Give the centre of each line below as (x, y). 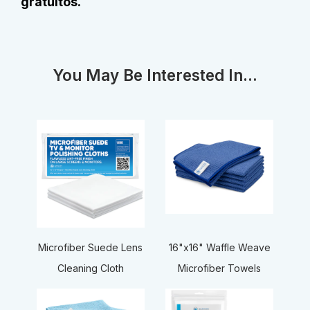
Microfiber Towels (220, 268)
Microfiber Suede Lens (91, 248)
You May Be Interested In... (155, 75)
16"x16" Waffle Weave (219, 248)
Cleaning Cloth (90, 268)
